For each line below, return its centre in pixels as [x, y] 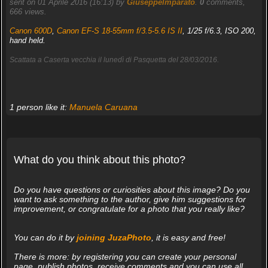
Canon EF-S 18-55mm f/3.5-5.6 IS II [119, 31]
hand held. [27, 40]
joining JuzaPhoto [114, 237]
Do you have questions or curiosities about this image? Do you [132, 189]
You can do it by [45, 237]
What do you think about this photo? [99, 159]
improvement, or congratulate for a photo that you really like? [129, 208]
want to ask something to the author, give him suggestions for [130, 199]
